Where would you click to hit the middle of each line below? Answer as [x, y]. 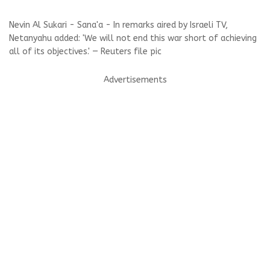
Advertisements [135, 80]
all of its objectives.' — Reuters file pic [85, 51]
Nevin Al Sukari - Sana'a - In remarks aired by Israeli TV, [118, 25]
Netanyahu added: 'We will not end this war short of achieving [133, 38]
